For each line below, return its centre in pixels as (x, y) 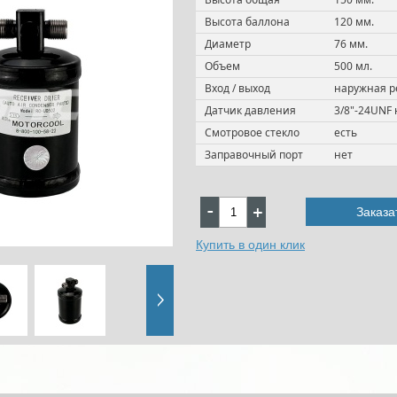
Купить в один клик (250, 244)
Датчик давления (250, 110)
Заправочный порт (254, 154)
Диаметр (228, 43)
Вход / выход (237, 88)
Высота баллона (247, 21)
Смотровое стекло (252, 132)
